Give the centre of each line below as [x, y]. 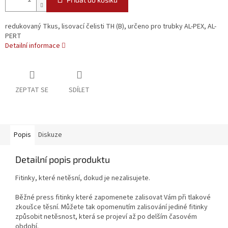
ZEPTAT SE [32, 90]
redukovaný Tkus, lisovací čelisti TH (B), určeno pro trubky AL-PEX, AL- [111, 27]
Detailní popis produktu [63, 160]
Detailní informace [33, 46]
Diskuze [50, 135]
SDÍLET [79, 90]
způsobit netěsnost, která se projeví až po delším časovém [106, 217]
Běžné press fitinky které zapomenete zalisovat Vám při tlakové [113, 198]
